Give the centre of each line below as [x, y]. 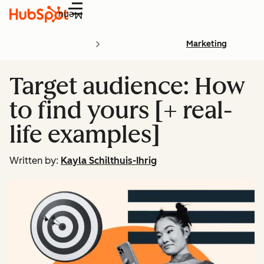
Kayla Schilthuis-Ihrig [109, 161]
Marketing [207, 44]
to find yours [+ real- [121, 110]
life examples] [85, 134]
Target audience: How [127, 86]
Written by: [34, 161]
